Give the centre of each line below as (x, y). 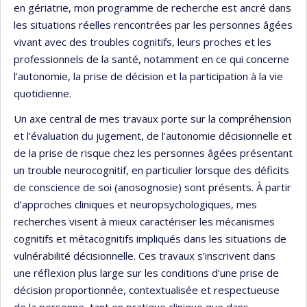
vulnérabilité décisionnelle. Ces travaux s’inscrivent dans (145, 256)
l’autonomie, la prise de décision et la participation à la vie (148, 76)
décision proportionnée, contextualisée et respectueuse (147, 290)
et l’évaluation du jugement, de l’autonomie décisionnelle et (153, 136)
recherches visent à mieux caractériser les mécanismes (144, 222)
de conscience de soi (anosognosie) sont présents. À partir (152, 187)
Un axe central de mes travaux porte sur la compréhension (152, 119)
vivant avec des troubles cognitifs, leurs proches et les (143, 41)
